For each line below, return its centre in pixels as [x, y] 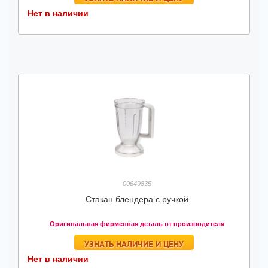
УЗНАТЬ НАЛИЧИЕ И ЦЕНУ [134, 244]
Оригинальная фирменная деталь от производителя [137, 224]
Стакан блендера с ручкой [137, 199]
